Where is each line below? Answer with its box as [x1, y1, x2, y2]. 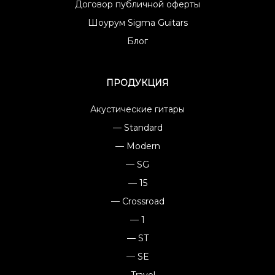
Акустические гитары [90, 103, 185, 115]
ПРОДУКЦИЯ [106, 77, 169, 88]
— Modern [115, 140, 160, 152]
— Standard [112, 122, 163, 133]
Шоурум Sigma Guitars [87, 17, 188, 28]
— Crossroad [110, 195, 165, 207]
